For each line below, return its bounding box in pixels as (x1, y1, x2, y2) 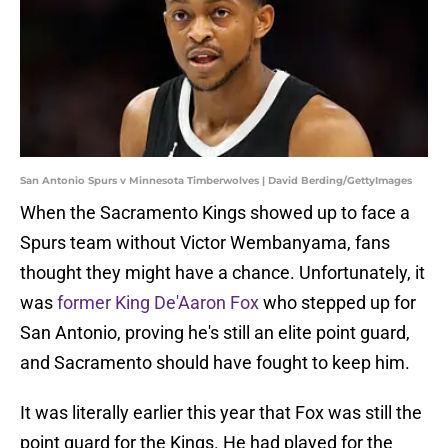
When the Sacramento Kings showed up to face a (20, 202, 410, 224)
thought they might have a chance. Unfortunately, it (20, 262, 425, 284)
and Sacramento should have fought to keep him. (20, 352, 410, 374)
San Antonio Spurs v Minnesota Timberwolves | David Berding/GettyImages (20, 174, 412, 188)
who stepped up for (259, 292, 416, 314)
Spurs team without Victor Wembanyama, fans (20, 232, 390, 254)
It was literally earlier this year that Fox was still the (20, 402, 422, 424)
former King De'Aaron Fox (57, 292, 259, 314)
